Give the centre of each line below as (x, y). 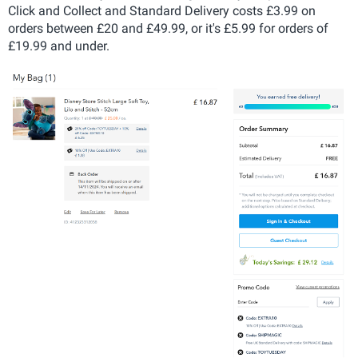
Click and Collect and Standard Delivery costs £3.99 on (162, 11)
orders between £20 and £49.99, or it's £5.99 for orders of (168, 28)
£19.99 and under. (59, 46)
